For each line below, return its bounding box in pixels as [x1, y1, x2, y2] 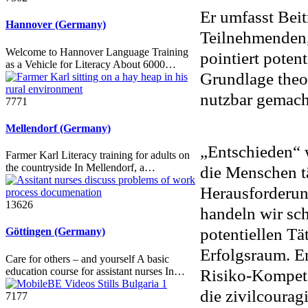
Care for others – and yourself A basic [5, 252, 169, 265]
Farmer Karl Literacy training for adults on [5, 149, 190, 162]
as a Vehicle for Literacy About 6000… [5, 58, 176, 70]
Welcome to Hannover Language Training [5, 45, 188, 58]
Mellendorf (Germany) [5, 122, 111, 134]
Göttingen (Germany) [5, 225, 105, 238]
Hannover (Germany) [5, 19, 106, 31]
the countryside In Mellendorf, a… [5, 162, 155, 174]
